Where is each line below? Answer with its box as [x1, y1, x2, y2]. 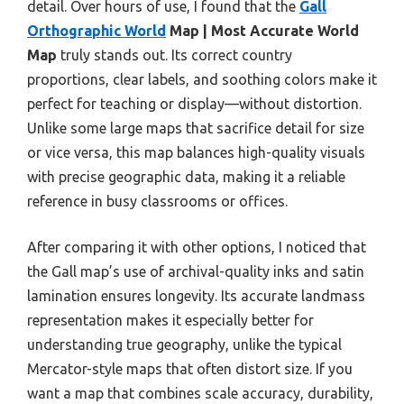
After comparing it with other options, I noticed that [27, 238, 366, 255]
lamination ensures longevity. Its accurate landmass [27, 287, 365, 304]
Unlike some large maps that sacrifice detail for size [27, 119, 364, 136]
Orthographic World [27, 22, 166, 39]
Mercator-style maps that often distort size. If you [27, 360, 353, 377]
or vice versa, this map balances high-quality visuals [27, 143, 365, 161]
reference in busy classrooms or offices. [27, 192, 288, 209]
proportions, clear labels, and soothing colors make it [27, 70, 377, 87]
